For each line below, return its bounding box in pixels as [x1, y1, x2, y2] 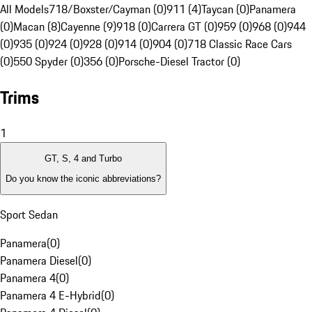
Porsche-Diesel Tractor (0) [118, 53, 240, 70]
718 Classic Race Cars [187, 36, 292, 53]
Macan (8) [13, 18, 61, 36]
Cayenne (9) [61, 18, 116, 36]
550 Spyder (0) [13, 53, 84, 70]
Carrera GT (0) [151, 18, 217, 36]
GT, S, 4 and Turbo [45, 153, 122, 164]
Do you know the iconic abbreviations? [6, 173, 161, 184]
